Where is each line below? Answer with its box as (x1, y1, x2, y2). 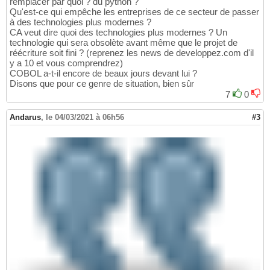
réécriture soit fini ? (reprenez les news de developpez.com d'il (10, 48, 254, 58)
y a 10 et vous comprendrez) (10, 58, 123, 69)
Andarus (10, 113, 41, 122)
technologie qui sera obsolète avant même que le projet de (10, 37, 237, 48)
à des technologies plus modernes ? (10, 17, 151, 28)
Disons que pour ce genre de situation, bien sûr (10, 78, 194, 89)
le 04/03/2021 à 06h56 (46, 113, 124, 122)
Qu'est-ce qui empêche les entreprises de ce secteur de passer (10, 7, 259, 17)
